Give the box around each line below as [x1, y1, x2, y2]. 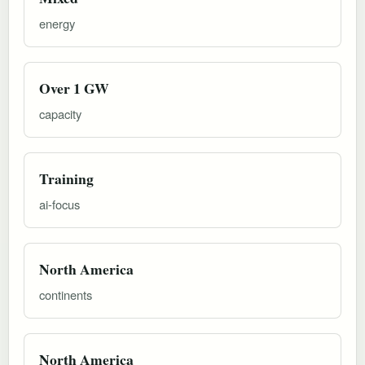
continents [39, 285, 92, 303]
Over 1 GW [39, 77, 109, 99]
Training [39, 167, 94, 189]
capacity [39, 104, 81, 122]
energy [39, 14, 75, 32]
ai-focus [39, 195, 80, 213]
